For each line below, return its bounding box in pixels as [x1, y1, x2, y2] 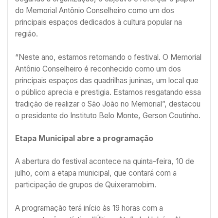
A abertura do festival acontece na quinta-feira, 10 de [15, 157, 194, 166]
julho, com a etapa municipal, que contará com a [15, 168, 177, 178]
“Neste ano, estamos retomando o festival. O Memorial [15, 52, 201, 62]
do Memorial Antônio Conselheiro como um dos [15, 6, 174, 16]
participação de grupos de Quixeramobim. [15, 180, 156, 190]
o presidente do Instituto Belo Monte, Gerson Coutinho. [15, 110, 200, 120]
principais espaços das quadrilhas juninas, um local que [15, 75, 199, 85]
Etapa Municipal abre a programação [15, 133, 153, 143]
